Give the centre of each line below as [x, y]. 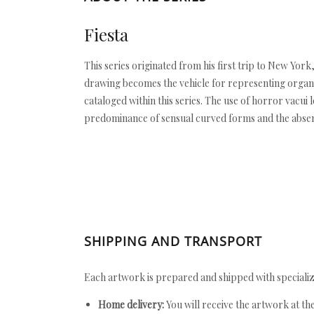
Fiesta [106, 34]
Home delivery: [131, 305]
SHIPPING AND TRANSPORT [173, 241]
